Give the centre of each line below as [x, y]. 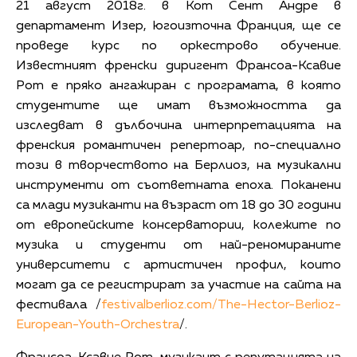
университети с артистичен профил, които [178, 265]
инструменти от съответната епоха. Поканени [178, 185]
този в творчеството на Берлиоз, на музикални [178, 165]
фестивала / [59, 305]
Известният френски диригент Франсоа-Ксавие [178, 66]
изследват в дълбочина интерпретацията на [178, 126]
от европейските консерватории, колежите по [178, 225]
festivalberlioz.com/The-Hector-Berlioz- [221, 305]
